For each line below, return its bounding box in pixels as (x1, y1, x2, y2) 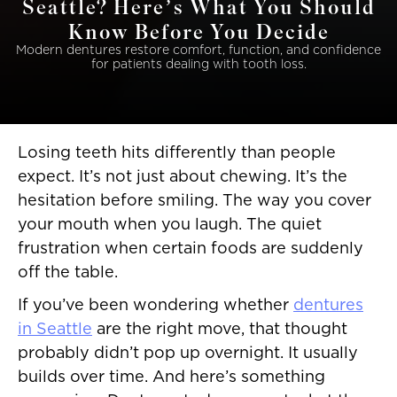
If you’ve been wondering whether (18, 298, 293, 315)
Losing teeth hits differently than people (18, 145, 336, 162)
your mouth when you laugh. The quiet (18, 217, 322, 234)
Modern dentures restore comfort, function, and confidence (16, 44, 381, 58)
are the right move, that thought (92, 322, 347, 339)
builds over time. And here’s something (18, 370, 325, 386)
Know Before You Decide (67, 18, 330, 45)
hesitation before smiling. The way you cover (18, 193, 371, 210)
